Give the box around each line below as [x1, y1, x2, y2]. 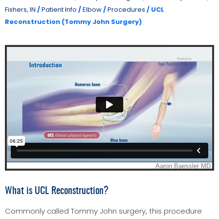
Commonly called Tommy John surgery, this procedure [5, 205, 202, 216]
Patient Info [42, 4, 77, 14]
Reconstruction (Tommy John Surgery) [5, 17, 142, 26]
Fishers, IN [5, 4, 36, 14]
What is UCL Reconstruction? [5, 186, 109, 196]
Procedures [108, 4, 145, 14]
